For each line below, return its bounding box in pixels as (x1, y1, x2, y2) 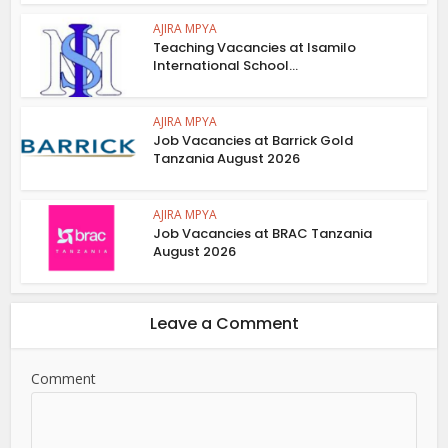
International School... (153, 56, 299, 76)
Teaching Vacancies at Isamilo (153, 38, 357, 58)
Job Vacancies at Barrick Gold (153, 131, 354, 151)
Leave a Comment (149, 311, 299, 335)
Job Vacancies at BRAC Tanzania (153, 223, 373, 243)
